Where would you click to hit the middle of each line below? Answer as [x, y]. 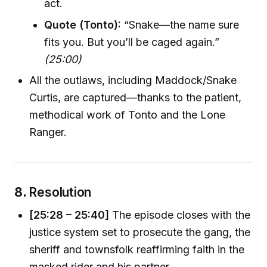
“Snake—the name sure [180, 24]
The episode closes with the [180, 215]
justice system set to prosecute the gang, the [140, 232]
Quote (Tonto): [83, 24]
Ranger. [48, 132]
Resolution [60, 192]
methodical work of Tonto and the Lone [128, 114]
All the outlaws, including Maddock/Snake [133, 80]
